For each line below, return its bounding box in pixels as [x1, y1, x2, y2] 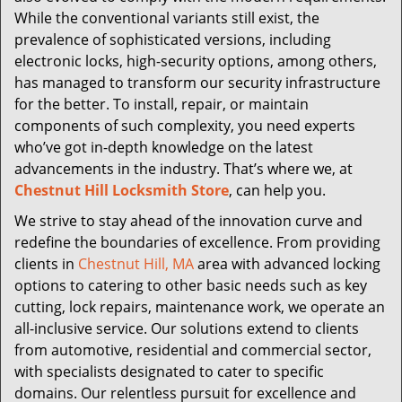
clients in [14, 254, 78, 274]
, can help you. [229, 180, 326, 200]
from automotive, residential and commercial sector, [14, 340, 371, 360]
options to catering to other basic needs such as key [14, 275, 367, 295]
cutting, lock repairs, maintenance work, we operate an [14, 297, 385, 317]
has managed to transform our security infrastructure [14, 73, 380, 92]
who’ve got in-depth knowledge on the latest [14, 137, 313, 157]
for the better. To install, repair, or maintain [14, 94, 309, 114]
